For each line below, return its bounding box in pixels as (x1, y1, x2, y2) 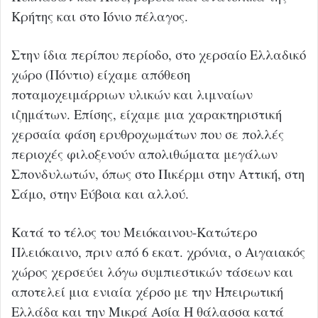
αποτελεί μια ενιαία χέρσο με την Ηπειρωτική (11, 282, 283, 300)
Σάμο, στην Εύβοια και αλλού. (11, 184, 189, 202)
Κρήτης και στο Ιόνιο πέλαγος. (11, 6, 188, 25)
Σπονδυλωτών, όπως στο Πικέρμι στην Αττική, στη (11, 164, 305, 182)
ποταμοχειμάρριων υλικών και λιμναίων (11, 84, 253, 103)
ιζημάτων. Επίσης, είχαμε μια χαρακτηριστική (11, 104, 282, 123)
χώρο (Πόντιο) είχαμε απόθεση (11, 65, 190, 83)
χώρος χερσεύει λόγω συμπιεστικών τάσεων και (11, 262, 293, 280)
